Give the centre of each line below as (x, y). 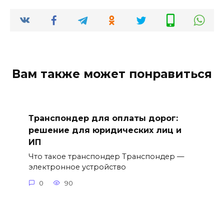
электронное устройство (77, 167)
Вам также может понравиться (112, 74)
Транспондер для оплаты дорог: (103, 118)
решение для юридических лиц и (105, 130)
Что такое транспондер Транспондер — (106, 157)
